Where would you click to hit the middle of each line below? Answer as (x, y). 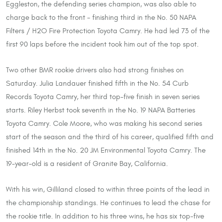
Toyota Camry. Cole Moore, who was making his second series (104, 124)
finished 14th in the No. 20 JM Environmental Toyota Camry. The (106, 150)
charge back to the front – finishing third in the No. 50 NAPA (101, 18)
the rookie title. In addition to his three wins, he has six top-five (105, 216)
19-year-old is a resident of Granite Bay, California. (87, 164)
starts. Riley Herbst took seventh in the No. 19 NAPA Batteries (101, 110)
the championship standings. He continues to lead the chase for (108, 203)
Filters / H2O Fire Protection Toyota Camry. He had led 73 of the (108, 31)
